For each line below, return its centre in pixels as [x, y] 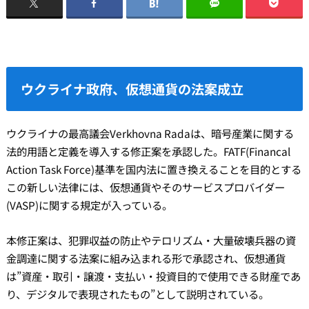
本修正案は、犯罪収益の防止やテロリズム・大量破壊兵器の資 [151, 240]
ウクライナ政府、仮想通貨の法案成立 [132, 89]
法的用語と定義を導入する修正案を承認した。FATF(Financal [148, 151]
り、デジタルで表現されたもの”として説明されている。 [137, 293]
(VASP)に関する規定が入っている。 [89, 205]
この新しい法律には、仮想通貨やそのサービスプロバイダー [145, 187]
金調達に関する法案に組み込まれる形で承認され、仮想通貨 [146, 258]
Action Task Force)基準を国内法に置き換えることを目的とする [153, 169]
